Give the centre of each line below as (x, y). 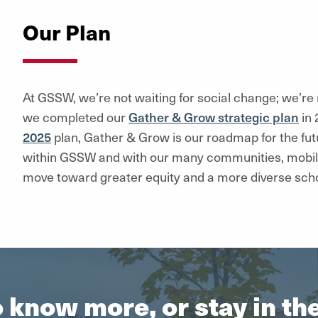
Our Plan (66, 31)
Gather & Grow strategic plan (213, 116)
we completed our (75, 116)
